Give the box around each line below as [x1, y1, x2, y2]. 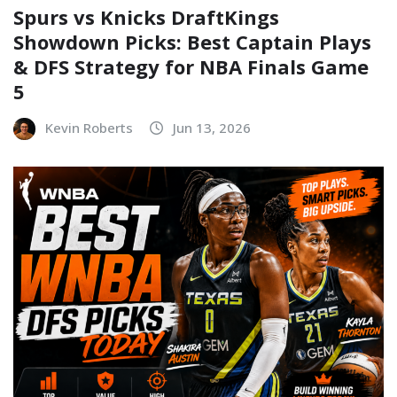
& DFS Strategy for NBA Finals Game [13, 53, 369, 81]
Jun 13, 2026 [173, 119, 251, 137]
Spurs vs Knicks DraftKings [13, 4, 279, 31]
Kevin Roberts [45, 119, 133, 137]
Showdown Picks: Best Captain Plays [13, 28, 371, 56]
